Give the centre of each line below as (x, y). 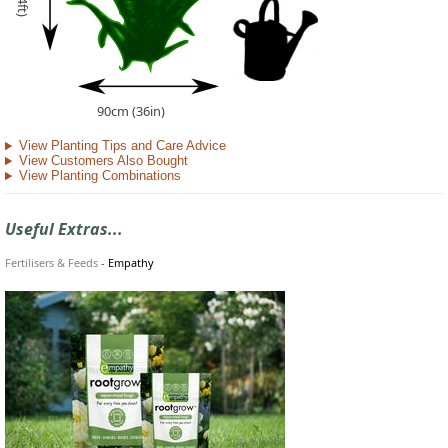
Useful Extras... (64, 228)
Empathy (131, 262)
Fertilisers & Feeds (51, 262)
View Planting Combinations (99, 176)
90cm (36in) (131, 111)
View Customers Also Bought (103, 161)
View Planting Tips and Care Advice (122, 146)
